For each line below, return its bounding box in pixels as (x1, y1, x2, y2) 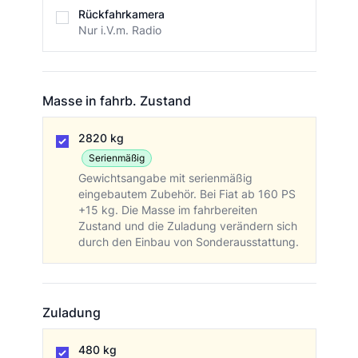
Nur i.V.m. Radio (78, 23, 161, 38)
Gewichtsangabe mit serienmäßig (78, 171, 253, 185)
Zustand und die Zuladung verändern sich (78, 219, 297, 233)
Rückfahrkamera (78, 7, 165, 22)
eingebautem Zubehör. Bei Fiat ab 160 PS (78, 187, 296, 201)
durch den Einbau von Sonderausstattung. (78, 235, 299, 249)
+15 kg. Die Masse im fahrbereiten (78, 203, 257, 217)
